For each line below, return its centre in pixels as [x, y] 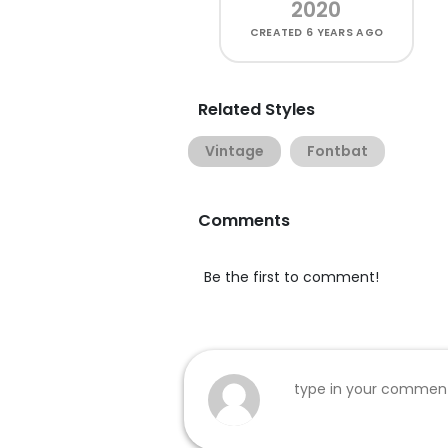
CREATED [278, 32]
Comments [244, 220]
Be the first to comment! [291, 277]
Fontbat [337, 151]
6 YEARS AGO [345, 32]
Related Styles [256, 109]
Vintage [234, 151]
